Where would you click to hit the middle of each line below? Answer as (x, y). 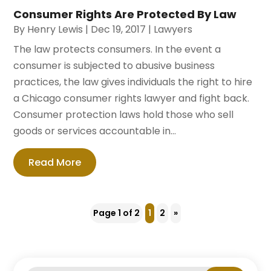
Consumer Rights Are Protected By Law (125, 14)
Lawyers (173, 29)
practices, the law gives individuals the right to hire (133, 82)
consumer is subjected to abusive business (114, 65)
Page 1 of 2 (116, 213)
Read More (55, 162)
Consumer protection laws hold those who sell (124, 114)
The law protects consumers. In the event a (117, 49)
